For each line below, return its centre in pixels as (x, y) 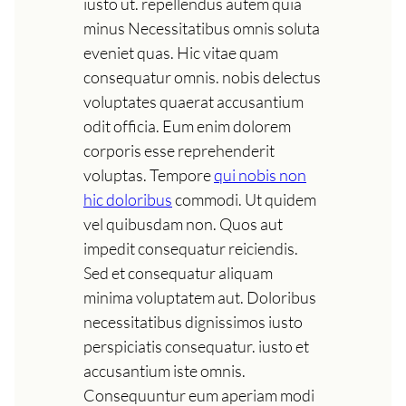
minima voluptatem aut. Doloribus (200, 298)
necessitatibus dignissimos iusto (193, 322)
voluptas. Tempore (149, 175)
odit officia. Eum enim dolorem (187, 126)
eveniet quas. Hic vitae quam (181, 53)
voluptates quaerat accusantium (193, 102)
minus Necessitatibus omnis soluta (202, 29)
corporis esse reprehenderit (179, 151)
